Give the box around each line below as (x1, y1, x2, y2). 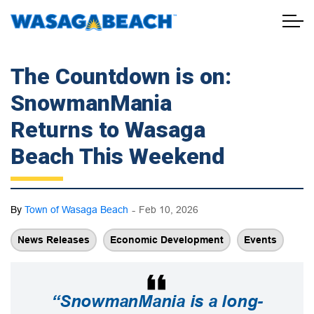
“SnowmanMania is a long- (51, 292, 263, 311)
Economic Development (110, 234, 224, 245)
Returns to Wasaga (11, 116, 205, 143)
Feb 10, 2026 (139, 204, 198, 215)
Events (244, 234, 277, 245)
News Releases (18, 234, 90, 245)
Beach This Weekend (11, 143, 225, 170)
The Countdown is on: (11, 63, 231, 90)
